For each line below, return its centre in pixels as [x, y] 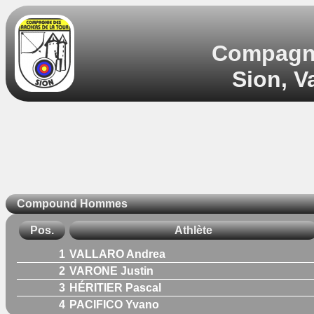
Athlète [193, 230]
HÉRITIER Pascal [115, 287]
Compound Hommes [72, 204]
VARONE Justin [111, 271]
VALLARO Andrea [117, 254]
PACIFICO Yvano [114, 304]
